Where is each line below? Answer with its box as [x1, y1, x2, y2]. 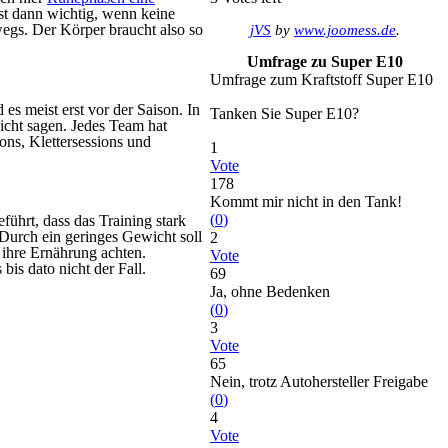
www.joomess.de [294, 21, 396, 38]
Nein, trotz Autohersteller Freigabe [210, 373, 428, 390]
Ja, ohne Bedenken [210, 283, 330, 300]
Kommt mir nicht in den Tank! [210, 193, 402, 210]
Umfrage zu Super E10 [247, 53, 403, 70]
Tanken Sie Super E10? [210, 105, 359, 122]
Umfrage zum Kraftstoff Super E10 [210, 71, 433, 88]
